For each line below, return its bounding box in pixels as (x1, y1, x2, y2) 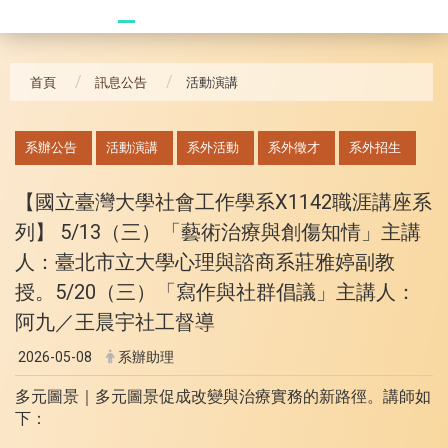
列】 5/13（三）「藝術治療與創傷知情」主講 (15, 219, 421, 244)
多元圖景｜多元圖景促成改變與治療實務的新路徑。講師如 (15, 387, 431, 407)
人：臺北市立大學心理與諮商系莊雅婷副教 (15, 249, 395, 274)
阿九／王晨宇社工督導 (15, 309, 215, 334)
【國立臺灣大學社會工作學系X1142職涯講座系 (15, 189, 432, 214)
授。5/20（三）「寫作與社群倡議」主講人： (15, 279, 416, 304)
